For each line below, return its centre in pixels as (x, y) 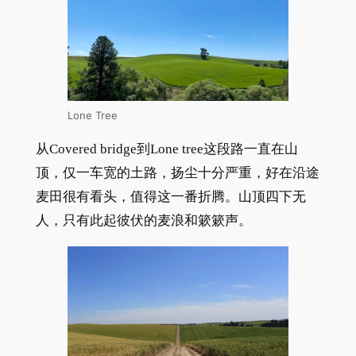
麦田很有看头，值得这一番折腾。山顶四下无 (170, 197)
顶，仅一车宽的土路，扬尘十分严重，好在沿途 (177, 173)
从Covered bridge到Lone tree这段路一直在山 (166, 149)
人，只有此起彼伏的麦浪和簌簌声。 (143, 221)
